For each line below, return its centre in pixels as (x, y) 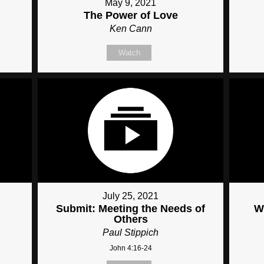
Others (131, 220)
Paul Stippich (131, 233)
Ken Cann (131, 28)
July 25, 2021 (131, 196)
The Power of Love (131, 15)
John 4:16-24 (131, 248)
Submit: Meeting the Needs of (131, 209)
